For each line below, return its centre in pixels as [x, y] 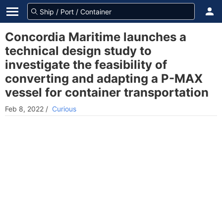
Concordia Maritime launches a [96, 37]
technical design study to [78, 51]
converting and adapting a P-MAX [104, 79]
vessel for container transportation [107, 92]
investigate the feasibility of [86, 65]
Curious [64, 109]
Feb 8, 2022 [24, 109]
